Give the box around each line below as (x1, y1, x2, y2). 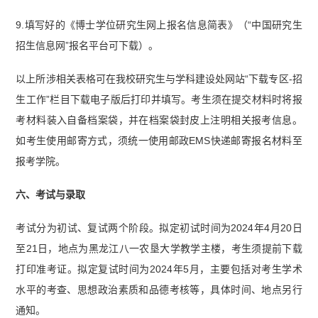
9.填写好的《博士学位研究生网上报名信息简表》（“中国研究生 (16, 19, 302, 31)
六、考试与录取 (16, 188, 86, 200)
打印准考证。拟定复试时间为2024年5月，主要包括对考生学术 (16, 263, 302, 275)
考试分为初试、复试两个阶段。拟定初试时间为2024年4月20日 (16, 221, 302, 234)
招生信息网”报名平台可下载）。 (16, 40, 159, 52)
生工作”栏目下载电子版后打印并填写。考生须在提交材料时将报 (16, 93, 302, 105)
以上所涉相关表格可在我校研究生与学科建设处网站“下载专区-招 (16, 72, 302, 84)
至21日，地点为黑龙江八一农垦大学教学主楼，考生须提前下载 (16, 242, 302, 254)
